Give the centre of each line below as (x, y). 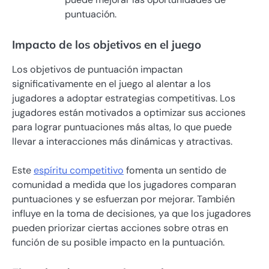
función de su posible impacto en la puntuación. (118, 243)
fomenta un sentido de (175, 171)
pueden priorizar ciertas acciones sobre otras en (120, 228)
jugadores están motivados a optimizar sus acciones (129, 113)
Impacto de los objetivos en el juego (107, 44)
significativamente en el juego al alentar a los (111, 84)
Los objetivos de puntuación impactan (97, 70)
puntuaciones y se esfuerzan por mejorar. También (123, 199)
